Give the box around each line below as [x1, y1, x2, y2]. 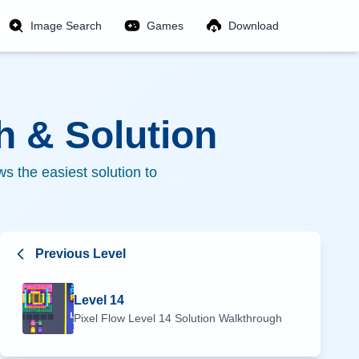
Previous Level [35, 247, 126, 260]
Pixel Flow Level [74, 312, 159, 325]
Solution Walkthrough [171, 312, 282, 325]
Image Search [30, 19, 102, 32]
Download [228, 19, 279, 32]
